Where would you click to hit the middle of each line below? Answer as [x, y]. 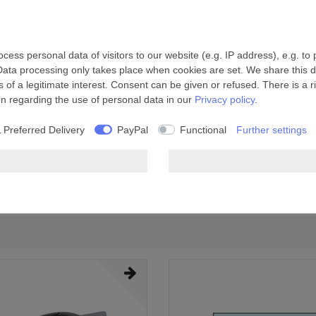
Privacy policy [225, 99]
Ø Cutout [61, 171]
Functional [203, 129]
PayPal [132, 129]
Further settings [272, 129]
